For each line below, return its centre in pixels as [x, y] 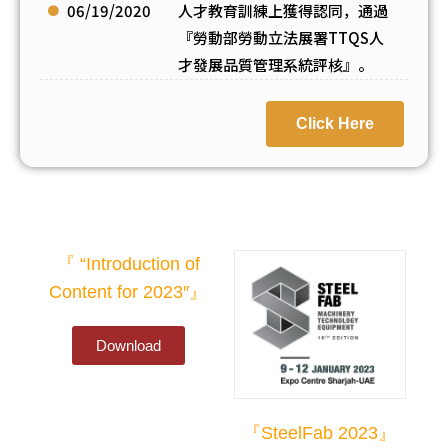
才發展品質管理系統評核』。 [276, 65]
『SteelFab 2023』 [320, 432]
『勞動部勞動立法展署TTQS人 [281, 38]
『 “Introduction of [128, 264]
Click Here [334, 123]
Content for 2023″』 [128, 292]
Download [128, 346]
